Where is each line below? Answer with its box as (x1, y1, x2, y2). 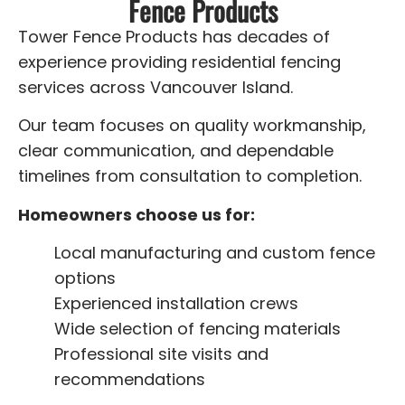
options (54, 267, 116, 290)
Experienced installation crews (54, 292, 298, 316)
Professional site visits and (54, 343, 268, 366)
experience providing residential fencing (18, 51, 341, 74)
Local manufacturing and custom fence (54, 241, 375, 265)
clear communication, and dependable (18, 139, 334, 163)
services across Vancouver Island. (18, 76, 293, 99)
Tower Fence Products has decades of (18, 25, 330, 49)
